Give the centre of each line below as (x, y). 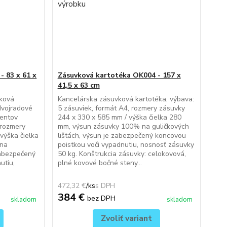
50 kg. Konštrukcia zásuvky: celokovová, (122, 154)
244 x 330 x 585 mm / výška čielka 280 (119, 117)
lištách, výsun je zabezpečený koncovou (122, 136)
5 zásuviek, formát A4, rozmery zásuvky (121, 108)
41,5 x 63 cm (79, 85)
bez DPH (101, 198)
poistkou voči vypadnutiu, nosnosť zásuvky (126, 145)
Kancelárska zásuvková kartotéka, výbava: (126, 99)
